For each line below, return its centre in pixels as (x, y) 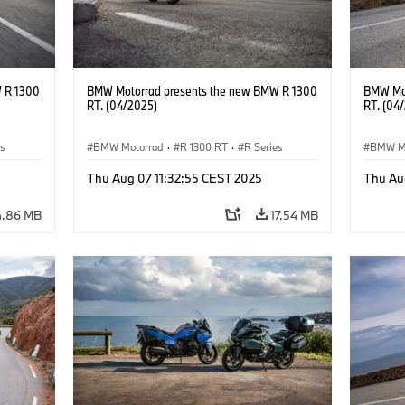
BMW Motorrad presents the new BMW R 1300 (202, 90)
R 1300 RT (203, 146)
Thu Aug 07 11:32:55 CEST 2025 (174, 178)
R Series (263, 146)
